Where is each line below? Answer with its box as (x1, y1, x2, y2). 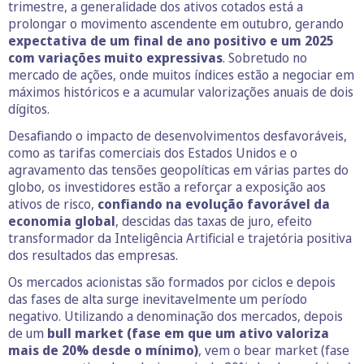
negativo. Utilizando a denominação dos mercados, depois (8, 306, 343, 325)
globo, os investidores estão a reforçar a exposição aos (8, 177, 326, 196)
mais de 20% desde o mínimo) (8, 340, 198, 359)
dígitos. (8, 99, 50, 118)
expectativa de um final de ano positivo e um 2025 (8, 31, 334, 50)
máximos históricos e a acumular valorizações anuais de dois (8, 82, 353, 101)
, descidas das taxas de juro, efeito (115, 211, 312, 230)
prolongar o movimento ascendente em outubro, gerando (8, 14, 344, 32)
